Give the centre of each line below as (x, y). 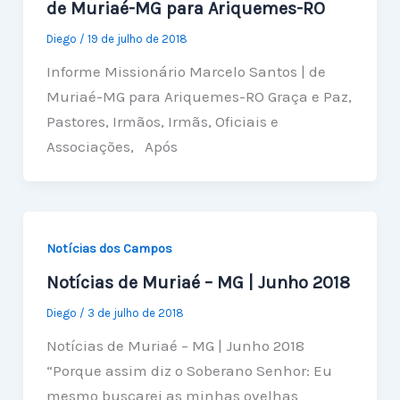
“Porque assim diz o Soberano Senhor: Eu (189, 371)
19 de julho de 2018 (137, 38)
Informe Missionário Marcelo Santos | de (186, 71)
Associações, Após (112, 146)
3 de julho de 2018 (135, 313)
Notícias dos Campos (109, 248)
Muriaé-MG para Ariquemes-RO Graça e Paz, (199, 96)
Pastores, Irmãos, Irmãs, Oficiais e (162, 121)
